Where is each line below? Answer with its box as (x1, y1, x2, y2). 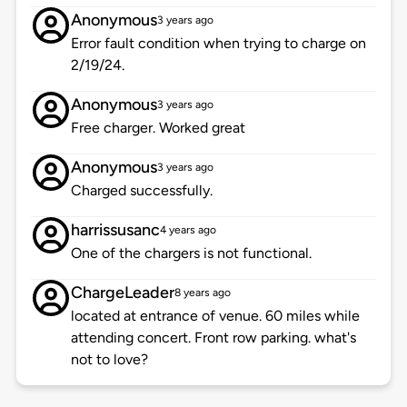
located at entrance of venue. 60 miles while (70, 307, 360, 325)
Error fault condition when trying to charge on (70, 35, 366, 53)
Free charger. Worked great (70, 119, 245, 137)
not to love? (70, 351, 148, 369)
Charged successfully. (70, 182, 213, 200)
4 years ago (159, 223, 216, 237)
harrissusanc (70, 220, 160, 241)
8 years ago (174, 286, 231, 300)
